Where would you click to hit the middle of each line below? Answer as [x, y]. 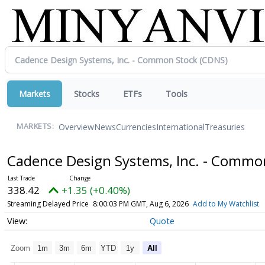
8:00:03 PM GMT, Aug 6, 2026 [140, 204]
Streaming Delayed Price [48, 204]
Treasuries [225, 127]
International [180, 127]
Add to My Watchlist [226, 204]
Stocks [87, 94]
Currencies [136, 127]
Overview [76, 127]
